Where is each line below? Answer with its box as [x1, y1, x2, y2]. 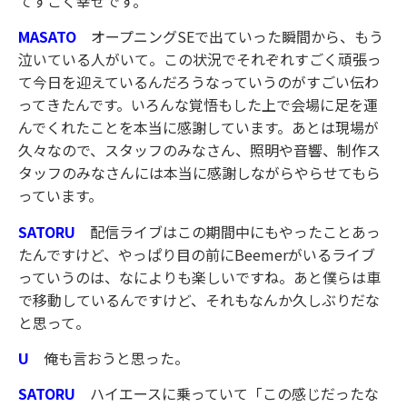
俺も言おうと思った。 [44, 347, 189, 370]
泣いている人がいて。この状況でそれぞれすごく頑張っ [18, 48, 382, 71]
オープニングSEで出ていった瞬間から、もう [91, 25, 383, 48]
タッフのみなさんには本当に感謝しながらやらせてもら [18, 162, 381, 184]
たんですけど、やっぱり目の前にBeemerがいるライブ [18, 243, 375, 265]
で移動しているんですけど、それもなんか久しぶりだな [18, 288, 380, 311]
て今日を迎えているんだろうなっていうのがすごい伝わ [18, 71, 379, 94]
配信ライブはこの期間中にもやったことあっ [90, 220, 381, 243]
